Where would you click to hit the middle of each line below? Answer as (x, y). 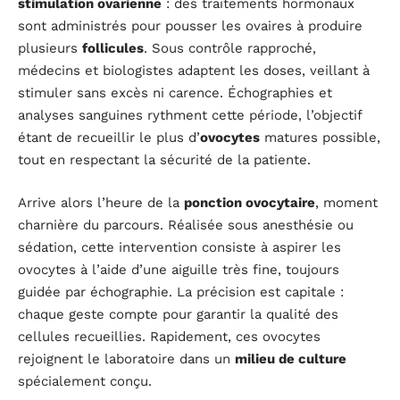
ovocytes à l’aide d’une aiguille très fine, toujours (179, 269)
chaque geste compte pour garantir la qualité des (178, 314)
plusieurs (50, 49)
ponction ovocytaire (250, 202)
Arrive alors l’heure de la (101, 202)
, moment (346, 202)
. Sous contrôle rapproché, (230, 49)
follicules (113, 49)
